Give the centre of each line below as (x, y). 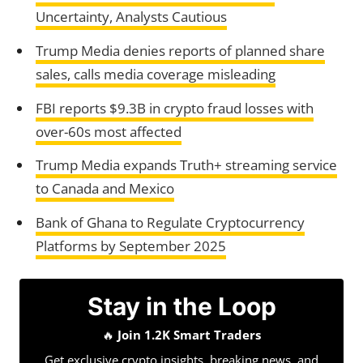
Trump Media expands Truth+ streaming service (186, 165)
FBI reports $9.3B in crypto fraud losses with (174, 108)
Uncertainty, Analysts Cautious (131, 17)
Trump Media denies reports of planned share (180, 50)
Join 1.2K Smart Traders (189, 335)
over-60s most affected (108, 131)
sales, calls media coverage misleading (155, 74)
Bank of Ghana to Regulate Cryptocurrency (170, 222)
